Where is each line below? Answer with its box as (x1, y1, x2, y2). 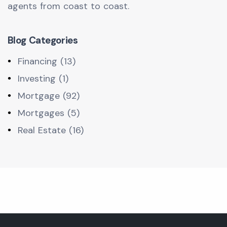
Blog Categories (8, 34, 78, 47)
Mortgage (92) (18, 90, 80, 102)
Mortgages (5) (18, 107, 80, 119)
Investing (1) (18, 72, 68, 85)
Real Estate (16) (18, 124, 84, 136)
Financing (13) (18, 55, 75, 67)
